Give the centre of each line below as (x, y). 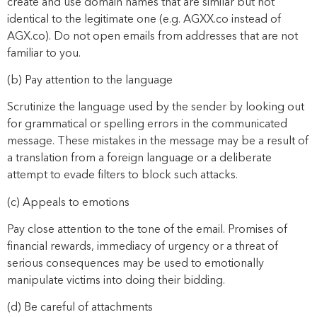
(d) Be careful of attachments (80, 308)
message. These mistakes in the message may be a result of (158, 142)
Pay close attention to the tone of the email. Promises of (147, 230)
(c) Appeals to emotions (68, 203)
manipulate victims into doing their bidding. (116, 281)
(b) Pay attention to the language (90, 80)
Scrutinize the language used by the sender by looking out (156, 108)
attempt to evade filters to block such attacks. (122, 176)
